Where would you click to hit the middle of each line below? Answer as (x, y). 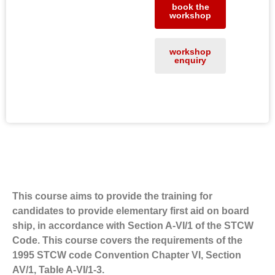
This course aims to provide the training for (112, 196)
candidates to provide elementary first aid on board (131, 211)
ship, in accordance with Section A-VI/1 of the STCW (133, 226)
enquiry (191, 60)
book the (190, 7)
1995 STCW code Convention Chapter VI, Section (127, 255)
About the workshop (137, 160)
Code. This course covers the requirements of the (127, 240)
